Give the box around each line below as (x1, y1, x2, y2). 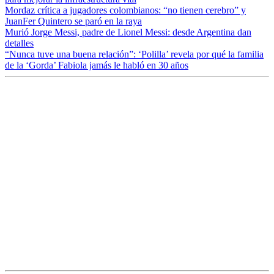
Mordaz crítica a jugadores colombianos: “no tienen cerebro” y (5, 4, 246, 15)
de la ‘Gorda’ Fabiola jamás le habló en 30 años (5, 59, 188, 70)
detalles (5, 37, 34, 48)
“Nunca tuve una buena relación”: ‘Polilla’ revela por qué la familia (5, 48, 264, 59)
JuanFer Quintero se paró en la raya (5, 15, 142, 26)
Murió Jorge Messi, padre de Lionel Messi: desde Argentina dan (5, 26, 251, 37)
